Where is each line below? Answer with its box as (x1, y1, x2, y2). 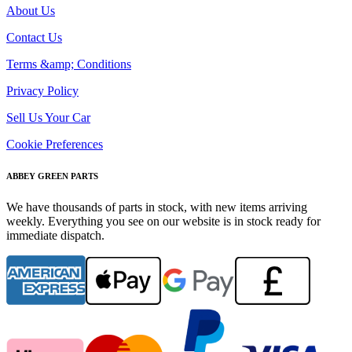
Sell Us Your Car (6, 110, 90, 124)
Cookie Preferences (6, 137, 103, 151)
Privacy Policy (6, 83, 79, 97)
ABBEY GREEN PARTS (6, 170, 98, 181)
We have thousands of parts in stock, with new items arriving (6, 200, 307, 214)
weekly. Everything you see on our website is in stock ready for (6, 214, 321, 228)
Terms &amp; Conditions (6, 57, 131, 71)
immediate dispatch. (6, 228, 104, 242)
